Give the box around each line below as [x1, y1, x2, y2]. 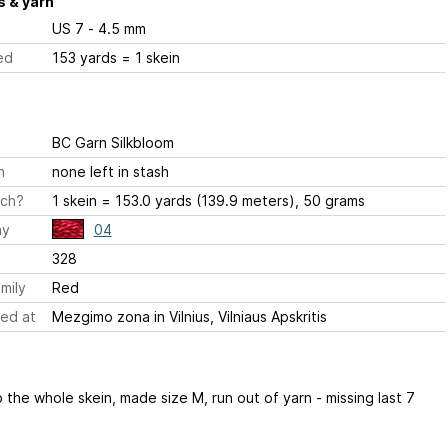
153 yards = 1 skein [51, 49, 180, 66]
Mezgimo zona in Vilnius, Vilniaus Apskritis [51, 308, 327, 325]
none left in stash [51, 163, 169, 180]
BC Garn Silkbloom [51, 134, 174, 151]
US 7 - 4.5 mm [87, 20, 146, 37]
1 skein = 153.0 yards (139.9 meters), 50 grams [51, 192, 365, 209]
